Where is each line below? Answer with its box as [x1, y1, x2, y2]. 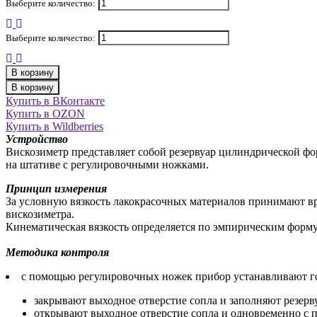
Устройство [6, 133, 68, 146]
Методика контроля [6, 246, 109, 259]
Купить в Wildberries [6, 120, 103, 133]
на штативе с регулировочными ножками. [6, 158, 209, 171]
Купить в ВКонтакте [6, 95, 105, 108]
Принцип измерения [6, 183, 107, 195]
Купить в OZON [6, 108, 85, 120]
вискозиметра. [6, 208, 74, 221]
